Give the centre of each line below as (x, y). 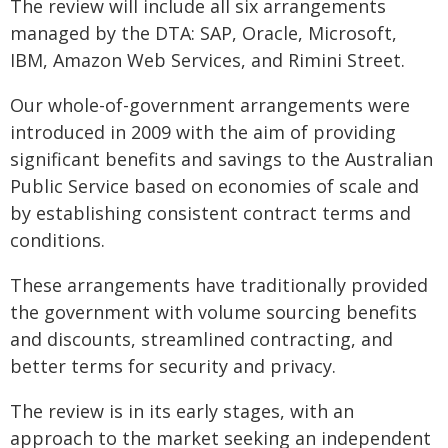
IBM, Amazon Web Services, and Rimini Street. (207, 60)
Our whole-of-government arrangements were (210, 105)
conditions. (57, 240)
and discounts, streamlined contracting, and (201, 339)
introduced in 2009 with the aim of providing (203, 132)
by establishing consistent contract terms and (210, 213)
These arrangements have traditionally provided (219, 285)
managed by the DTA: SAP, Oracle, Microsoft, (203, 33)
